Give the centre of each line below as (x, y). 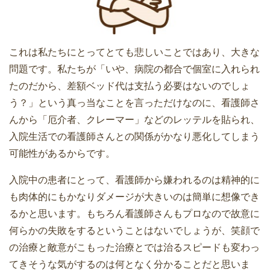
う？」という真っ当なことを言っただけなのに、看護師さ (134, 103)
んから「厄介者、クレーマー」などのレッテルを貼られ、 (134, 120)
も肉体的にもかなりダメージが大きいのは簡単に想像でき (134, 197)
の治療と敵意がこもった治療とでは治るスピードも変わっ (134, 248)
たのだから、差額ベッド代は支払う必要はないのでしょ (130, 86)
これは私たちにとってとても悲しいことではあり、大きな (134, 52)
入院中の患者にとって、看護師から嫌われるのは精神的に (134, 180)
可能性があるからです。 (62, 154)
